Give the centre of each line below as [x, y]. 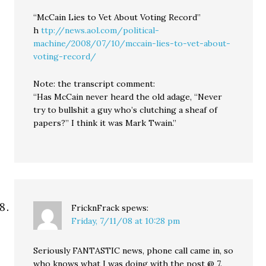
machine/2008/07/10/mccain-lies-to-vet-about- [132, 43]
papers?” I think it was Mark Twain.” [105, 123]
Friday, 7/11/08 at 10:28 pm [126, 221]
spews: [135, 208]
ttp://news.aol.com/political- [100, 30]
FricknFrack [96, 208]
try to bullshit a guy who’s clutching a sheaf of [126, 110]
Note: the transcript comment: [94, 84]
